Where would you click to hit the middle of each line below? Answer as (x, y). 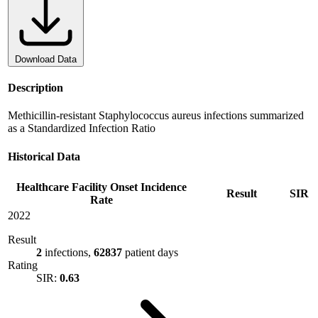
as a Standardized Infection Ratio (82, 128)
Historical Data (44, 156)
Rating (23, 265)
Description (35, 88)
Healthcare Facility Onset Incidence (102, 187)
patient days (152, 252)
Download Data (46, 59)
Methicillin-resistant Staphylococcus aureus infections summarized (156, 116)
